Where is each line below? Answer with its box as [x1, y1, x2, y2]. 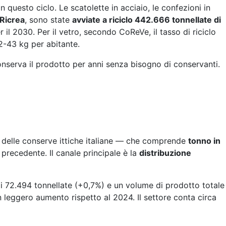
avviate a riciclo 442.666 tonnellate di [72, 15, 221, 25]
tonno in [188, 135, 220, 146]
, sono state [25, 15, 72, 25]
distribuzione [139, 147, 191, 158]
